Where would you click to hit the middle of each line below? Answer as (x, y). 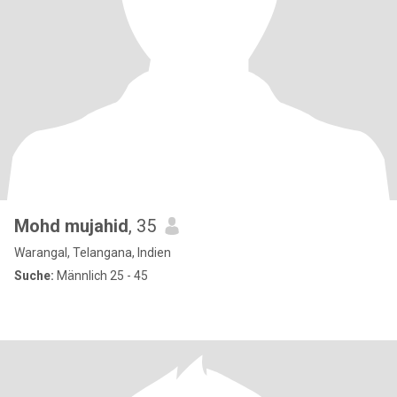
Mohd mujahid (71, 226)
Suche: (34, 276)
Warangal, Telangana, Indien (93, 253)
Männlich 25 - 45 (101, 276)
